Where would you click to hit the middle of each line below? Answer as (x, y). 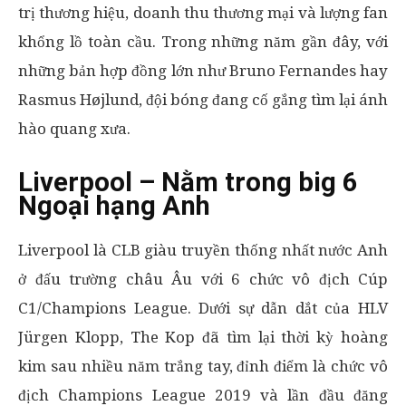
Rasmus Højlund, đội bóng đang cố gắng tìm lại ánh (203, 100)
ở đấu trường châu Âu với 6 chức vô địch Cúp (203, 279)
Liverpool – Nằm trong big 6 (188, 182)
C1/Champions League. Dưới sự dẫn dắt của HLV (203, 308)
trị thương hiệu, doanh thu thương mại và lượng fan (203, 13)
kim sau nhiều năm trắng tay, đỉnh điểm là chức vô (203, 366)
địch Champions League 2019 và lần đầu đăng (203, 395)
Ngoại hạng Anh (114, 206)
